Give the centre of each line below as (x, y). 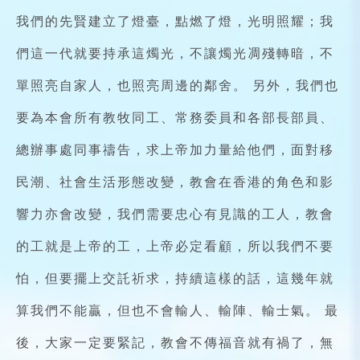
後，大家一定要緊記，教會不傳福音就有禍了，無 (175, 343)
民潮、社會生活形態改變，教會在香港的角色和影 (175, 182)
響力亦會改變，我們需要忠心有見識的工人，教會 (175, 214)
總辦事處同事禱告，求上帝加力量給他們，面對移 (175, 150)
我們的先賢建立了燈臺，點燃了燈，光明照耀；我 (175, 21)
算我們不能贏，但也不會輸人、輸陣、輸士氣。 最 (178, 311)
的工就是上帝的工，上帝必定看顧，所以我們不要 (175, 246)
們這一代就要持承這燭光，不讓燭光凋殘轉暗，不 (175, 53)
